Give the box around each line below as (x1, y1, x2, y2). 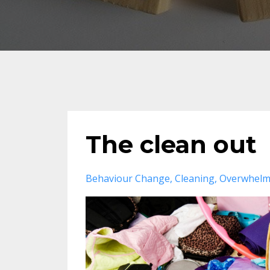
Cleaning (175, 171, 215, 185)
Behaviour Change (86, 171, 170, 185)
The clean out (86, 129, 257, 159)
